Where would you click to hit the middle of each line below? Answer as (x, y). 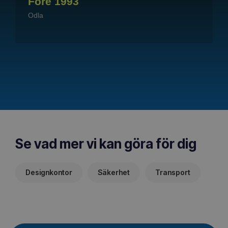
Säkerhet (114, 173)
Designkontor (49, 173)
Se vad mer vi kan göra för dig (106, 144)
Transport (173, 173)
